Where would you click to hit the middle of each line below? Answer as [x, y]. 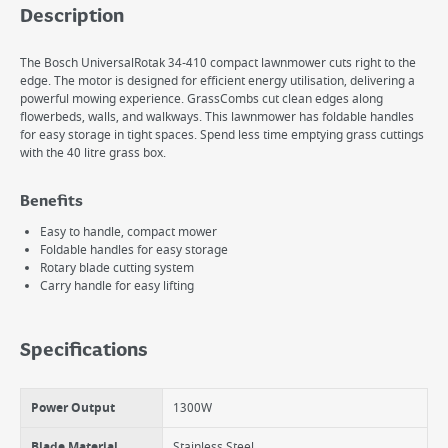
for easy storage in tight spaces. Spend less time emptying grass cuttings [222, 135]
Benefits [51, 202]
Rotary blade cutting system [117, 268]
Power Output [73, 408]
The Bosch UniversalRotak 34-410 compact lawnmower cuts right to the [218, 63]
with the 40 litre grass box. [93, 153]
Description [72, 17]
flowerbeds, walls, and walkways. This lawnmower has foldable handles [217, 117]
